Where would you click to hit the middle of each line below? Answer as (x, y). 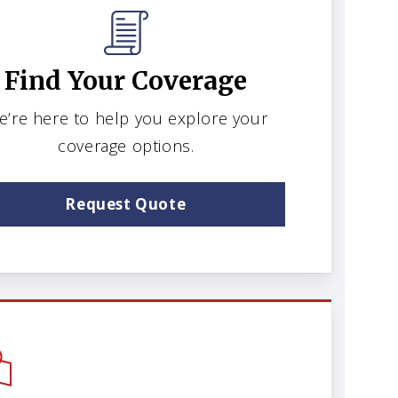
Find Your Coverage (126, 81)
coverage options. (126, 146)
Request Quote (126, 204)
